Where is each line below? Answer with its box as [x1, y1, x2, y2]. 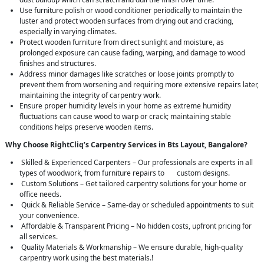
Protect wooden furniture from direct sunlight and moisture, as [19, 37, 224, 48]
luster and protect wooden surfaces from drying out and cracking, [19, 16, 233, 27]
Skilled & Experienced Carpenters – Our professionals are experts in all [19, 157, 253, 168]
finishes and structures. [19, 58, 96, 69]
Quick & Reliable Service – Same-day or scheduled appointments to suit [19, 200, 253, 210]
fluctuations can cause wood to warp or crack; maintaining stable [19, 111, 231, 122]
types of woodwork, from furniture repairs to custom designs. [19, 168, 230, 179]
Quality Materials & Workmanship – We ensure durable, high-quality [19, 242, 243, 253]
